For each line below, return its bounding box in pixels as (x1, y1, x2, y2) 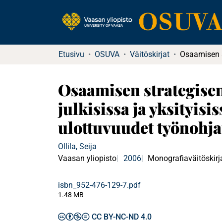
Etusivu (58, 50, 84, 59)
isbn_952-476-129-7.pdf (58, 180, 141, 190)
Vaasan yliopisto (58, 154, 116, 163)
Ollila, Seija (58, 142, 97, 151)
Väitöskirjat (130, 50, 169, 59)
